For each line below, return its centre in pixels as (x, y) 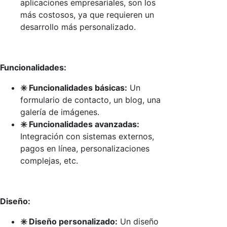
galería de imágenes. (60, 112)
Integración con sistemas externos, (87, 136)
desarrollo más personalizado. (78, 27)
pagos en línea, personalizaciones (85, 148)
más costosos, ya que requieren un (87, 14)
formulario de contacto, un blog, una (90, 100)
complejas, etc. (49, 160)
